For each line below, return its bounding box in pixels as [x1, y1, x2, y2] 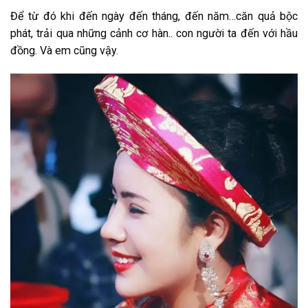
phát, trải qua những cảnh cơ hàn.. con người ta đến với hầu [10, 27, 298, 41]
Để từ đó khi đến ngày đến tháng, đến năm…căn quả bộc [10, 10, 298, 23]
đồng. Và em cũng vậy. [10, 44, 118, 58]
